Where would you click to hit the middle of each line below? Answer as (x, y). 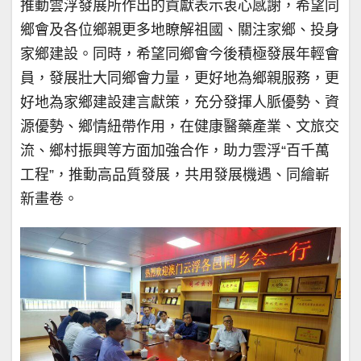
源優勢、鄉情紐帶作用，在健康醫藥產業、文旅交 (180, 126)
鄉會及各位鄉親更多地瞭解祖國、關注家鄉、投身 (180, 29)
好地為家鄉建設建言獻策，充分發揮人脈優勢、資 (180, 102)
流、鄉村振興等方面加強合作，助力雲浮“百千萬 (175, 150)
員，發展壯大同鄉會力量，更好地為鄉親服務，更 (180, 78)
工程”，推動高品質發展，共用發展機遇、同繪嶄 (175, 174)
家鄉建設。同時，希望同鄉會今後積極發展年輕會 (180, 54)
